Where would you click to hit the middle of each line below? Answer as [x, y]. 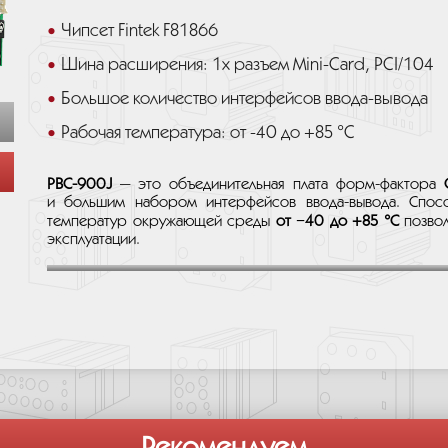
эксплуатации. [93, 239]
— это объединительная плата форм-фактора [278, 184]
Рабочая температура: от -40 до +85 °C [208, 133]
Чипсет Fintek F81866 [139, 31]
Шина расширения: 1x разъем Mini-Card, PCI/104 [247, 65]
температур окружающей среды [161, 221]
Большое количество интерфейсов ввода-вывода [244, 99]
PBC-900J [79, 184]
